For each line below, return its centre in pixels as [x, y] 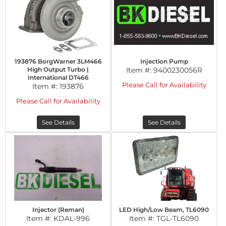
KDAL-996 [72, 218]
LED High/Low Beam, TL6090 [164, 210]
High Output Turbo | [58, 69]
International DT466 [58, 77]
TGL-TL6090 [178, 218]
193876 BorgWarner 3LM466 [58, 61]
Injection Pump [164, 61]
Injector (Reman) [58, 210]
